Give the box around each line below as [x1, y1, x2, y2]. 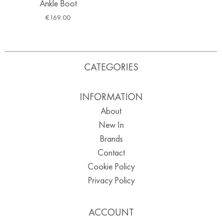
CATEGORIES [84, 60, 138, 73]
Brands [99, 132, 123, 144]
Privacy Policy [87, 174, 135, 186]
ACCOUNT [88, 205, 134, 219]
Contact [97, 146, 125, 158]
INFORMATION [79, 90, 143, 103]
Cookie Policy [87, 160, 135, 172]
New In [98, 118, 124, 130]
